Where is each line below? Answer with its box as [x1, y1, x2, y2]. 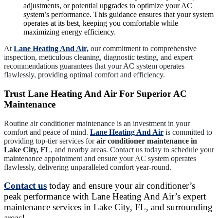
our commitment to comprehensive [91, 44, 197, 53]
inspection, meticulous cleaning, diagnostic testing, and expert [4, 53, 193, 62]
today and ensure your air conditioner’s [47, 181, 195, 191]
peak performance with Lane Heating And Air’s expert [4, 191, 206, 202]
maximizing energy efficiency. [23, 28, 116, 36]
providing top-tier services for [4, 136, 96, 145]
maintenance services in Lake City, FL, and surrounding [4, 202, 213, 213]
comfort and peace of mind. [4, 127, 90, 136]
